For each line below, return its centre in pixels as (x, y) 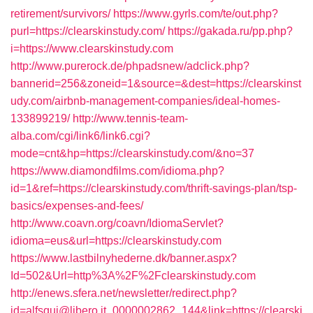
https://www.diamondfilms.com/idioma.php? (117, 171)
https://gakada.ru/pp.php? (230, 31)
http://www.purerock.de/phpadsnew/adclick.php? (130, 66)
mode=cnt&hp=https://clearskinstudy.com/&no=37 (132, 153)
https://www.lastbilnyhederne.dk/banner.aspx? (124, 258)
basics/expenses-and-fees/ (77, 206)
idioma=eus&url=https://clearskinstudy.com (116, 241)
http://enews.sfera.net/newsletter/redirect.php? (124, 293)
